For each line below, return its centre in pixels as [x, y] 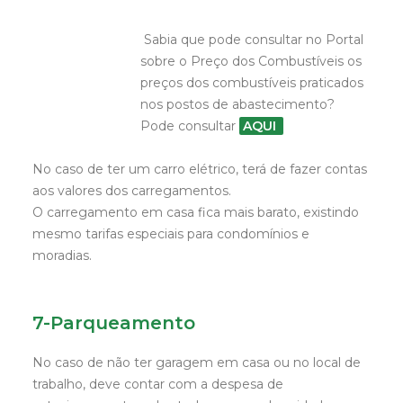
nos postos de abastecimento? [239, 104]
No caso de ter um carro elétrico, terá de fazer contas [200, 169]
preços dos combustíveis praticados [252, 83]
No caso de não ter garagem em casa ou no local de [197, 363]
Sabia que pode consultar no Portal [252, 40]
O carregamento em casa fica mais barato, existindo [196, 212]
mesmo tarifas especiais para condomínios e [171, 234]
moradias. [62, 255]
